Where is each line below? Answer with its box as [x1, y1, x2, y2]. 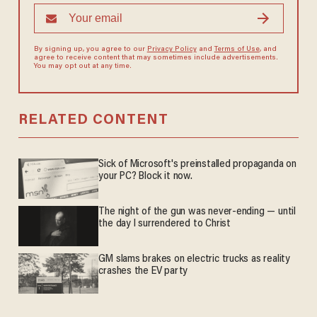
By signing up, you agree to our [33, 46, 147, 54]
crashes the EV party [98, 266, 188, 277]
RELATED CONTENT [18, 113, 168, 128]
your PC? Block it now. [98, 171, 192, 183]
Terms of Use [214, 46, 260, 54]
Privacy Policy [146, 46, 197, 54]
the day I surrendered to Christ [98, 219, 231, 230]
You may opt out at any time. [33, 63, 132, 71]
